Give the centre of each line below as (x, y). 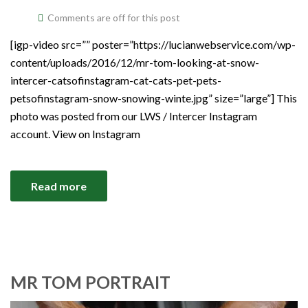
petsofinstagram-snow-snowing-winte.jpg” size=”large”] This (154, 98)
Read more (59, 186)
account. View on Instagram (75, 134)
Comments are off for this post (114, 18)
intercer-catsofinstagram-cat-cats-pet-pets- (116, 80)
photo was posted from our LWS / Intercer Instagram (134, 116)
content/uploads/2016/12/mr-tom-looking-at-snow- (135, 63)
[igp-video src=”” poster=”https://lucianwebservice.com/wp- (153, 45)
